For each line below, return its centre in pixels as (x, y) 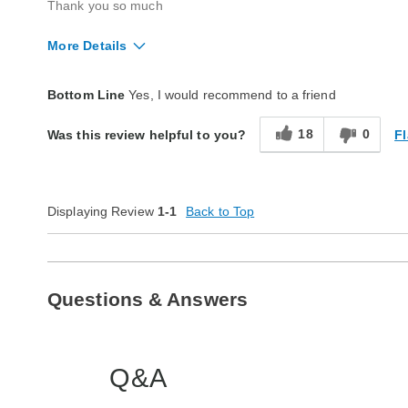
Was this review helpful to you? (147, 135)
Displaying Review (102, 211)
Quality (70, 87)
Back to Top (220, 211)
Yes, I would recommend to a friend (230, 95)
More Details (87, 46)
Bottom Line (87, 95)
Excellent (188, 87)
